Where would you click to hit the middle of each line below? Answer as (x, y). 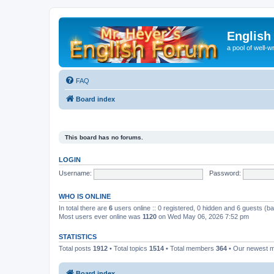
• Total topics (128, 248)
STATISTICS (78, 236)
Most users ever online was (101, 216)
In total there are (84, 208)
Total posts (76, 248)
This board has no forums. (104, 137)
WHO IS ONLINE (85, 196)
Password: (225, 173)
